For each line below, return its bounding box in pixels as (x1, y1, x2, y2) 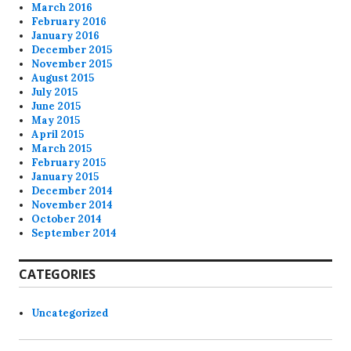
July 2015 (31, 85, 78, 99)
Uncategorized (31, 306, 110, 320)
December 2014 (31, 184, 114, 197)
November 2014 (31, 198, 114, 212)
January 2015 (31, 170, 100, 183)
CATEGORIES (19, 266, 96, 283)
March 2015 (31, 142, 92, 155)
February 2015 (31, 156, 107, 169)
